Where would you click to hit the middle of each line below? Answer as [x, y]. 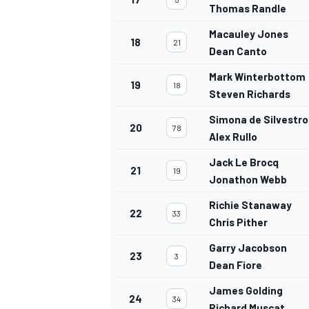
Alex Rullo [233, 137]
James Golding [246, 291]
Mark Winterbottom [257, 77]
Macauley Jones [249, 34]
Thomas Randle [248, 9]
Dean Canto [238, 51]
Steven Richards [250, 94]
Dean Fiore [236, 265]
